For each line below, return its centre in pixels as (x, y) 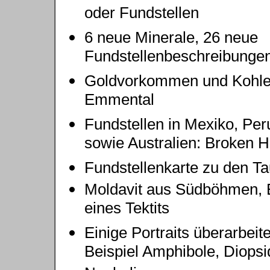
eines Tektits (127, 210)
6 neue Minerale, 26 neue (171, 37)
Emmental (119, 102)
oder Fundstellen (142, 15)
